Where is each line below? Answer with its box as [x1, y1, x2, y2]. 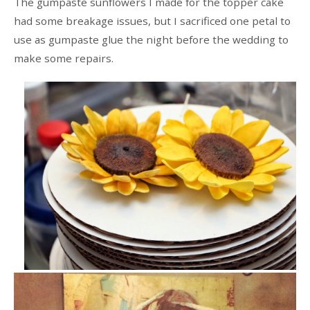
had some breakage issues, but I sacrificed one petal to [13, 13, 291, 28]
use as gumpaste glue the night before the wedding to [13, 32, 289, 46]
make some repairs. [13, 51, 113, 65]
